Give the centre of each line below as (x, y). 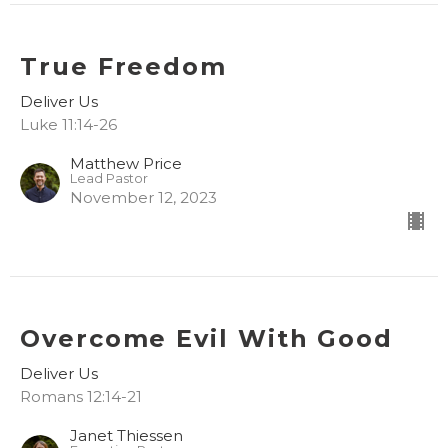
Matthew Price (126, 164)
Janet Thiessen (126, 436)
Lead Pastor (109, 179)
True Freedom (124, 67)
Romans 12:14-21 (81, 397)
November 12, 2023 (143, 198)
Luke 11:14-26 (68, 125)
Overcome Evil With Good (207, 339)
